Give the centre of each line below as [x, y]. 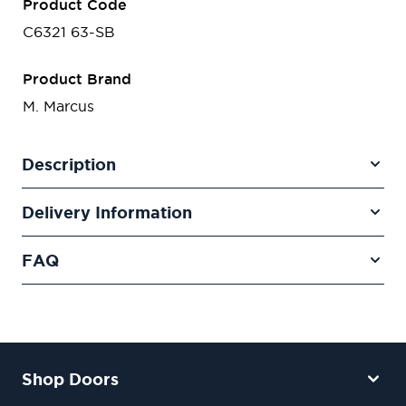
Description [69, 164]
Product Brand [77, 79]
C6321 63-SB [69, 32]
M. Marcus [58, 106]
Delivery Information [107, 213]
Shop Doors [70, 379]
